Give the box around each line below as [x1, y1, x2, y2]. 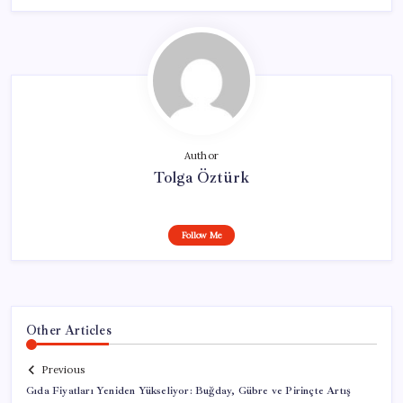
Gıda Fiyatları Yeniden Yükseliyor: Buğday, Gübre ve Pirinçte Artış [26, 384, 352, 399]
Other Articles [26, 321, 112, 338]
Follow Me [181, 228, 222, 241]
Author [184, 148, 219, 162]
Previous [41, 363, 85, 377]
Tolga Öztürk [153, 166, 250, 187]
